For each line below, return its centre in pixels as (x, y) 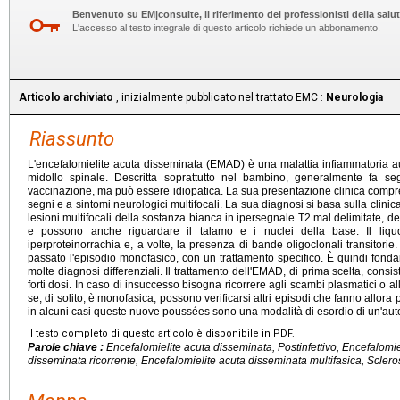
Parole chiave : (67, 348)
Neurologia (354, 98)
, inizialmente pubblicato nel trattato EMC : (220, 98)
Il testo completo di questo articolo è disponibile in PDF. (161, 334)
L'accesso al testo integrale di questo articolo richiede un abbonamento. (226, 28)
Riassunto (72, 139)
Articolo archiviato (66, 98)
